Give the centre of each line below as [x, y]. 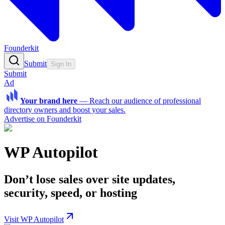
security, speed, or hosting [71, 193]
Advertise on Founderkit [43, 119]
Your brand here [49, 101]
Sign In [61, 64]
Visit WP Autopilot [34, 219]
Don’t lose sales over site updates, [90, 179]
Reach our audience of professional [145, 101]
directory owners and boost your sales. [65, 110]
